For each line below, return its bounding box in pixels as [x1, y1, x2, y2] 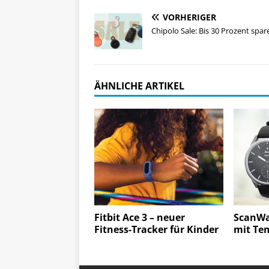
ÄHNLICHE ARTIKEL [94, 79, 184, 93]
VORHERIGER [163, 11, 216, 23]
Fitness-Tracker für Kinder [94, 223, 219, 237]
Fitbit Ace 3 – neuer [94, 211, 185, 225]
